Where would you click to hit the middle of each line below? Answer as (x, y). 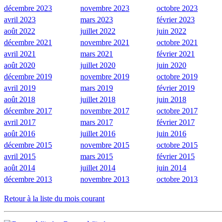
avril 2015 (20, 156)
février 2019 (176, 88)
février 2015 (176, 156)
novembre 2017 (105, 111)
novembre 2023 (105, 8)
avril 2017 (20, 122)
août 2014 (20, 167)
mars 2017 (97, 122)
